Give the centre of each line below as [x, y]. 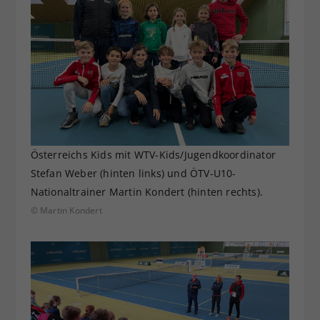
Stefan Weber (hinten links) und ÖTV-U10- [133, 174]
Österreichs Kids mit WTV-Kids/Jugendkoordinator [153, 155]
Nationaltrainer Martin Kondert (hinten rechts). [146, 192]
